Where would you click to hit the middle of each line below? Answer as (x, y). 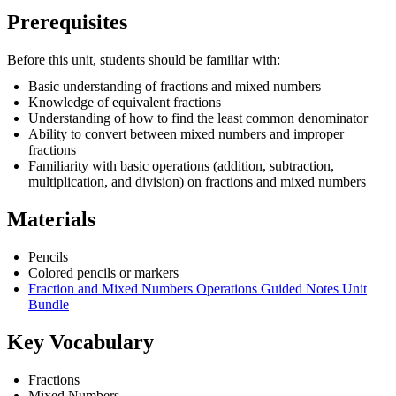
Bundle (49, 304)
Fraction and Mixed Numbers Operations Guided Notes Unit (198, 288)
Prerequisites (67, 22)
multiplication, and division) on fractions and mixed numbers (197, 181)
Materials (51, 219)
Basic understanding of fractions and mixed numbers (175, 86)
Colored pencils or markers (103, 272)
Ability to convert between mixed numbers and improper (186, 133)
